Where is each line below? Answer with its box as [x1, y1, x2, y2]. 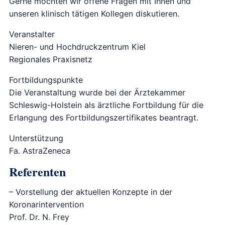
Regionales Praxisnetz [9, 54, 92, 65]
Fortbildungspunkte [9, 75, 83, 85]
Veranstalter [9, 29, 55, 40]
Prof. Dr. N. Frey [9, 212, 69, 222]
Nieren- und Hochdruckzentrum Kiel [9, 42, 146, 52]
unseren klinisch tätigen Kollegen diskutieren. [9, 9, 179, 19]
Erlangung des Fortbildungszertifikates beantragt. [9, 113, 198, 123]
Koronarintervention [9, 199, 84, 210]
